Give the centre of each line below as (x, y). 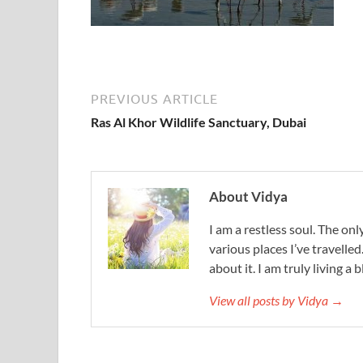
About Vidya (248, 196)
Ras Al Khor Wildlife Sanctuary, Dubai (199, 122)
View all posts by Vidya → (276, 300)
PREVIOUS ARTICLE (154, 99)
